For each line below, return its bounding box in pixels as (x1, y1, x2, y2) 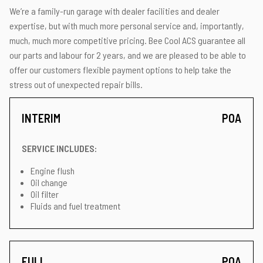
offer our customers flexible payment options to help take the (9, 64, 231, 75)
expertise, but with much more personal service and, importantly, (9, 20, 244, 31)
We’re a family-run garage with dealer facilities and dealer (9, 5, 220, 16)
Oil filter (31, 188, 59, 200)
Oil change (31, 177, 68, 188)
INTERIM (22, 111, 60, 125)
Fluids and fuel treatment (31, 200, 120, 211)
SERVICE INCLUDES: (22, 143, 97, 154)
